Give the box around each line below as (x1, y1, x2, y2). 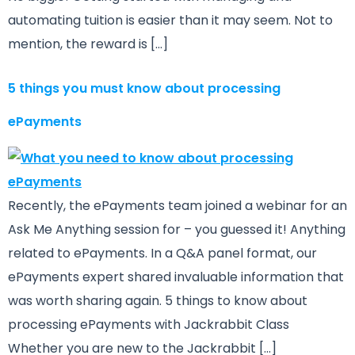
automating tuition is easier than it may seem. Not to (8, 10, 333, 29)
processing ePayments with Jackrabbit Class (8, 315, 289, 334)
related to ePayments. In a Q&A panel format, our (8, 244, 317, 263)
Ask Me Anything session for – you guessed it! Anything (8, 220, 345, 239)
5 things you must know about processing (8, 79, 281, 98)
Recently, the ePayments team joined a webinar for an (8, 197, 347, 216)
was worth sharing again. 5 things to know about (8, 292, 307, 311)
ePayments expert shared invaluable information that (8, 268, 344, 287)
